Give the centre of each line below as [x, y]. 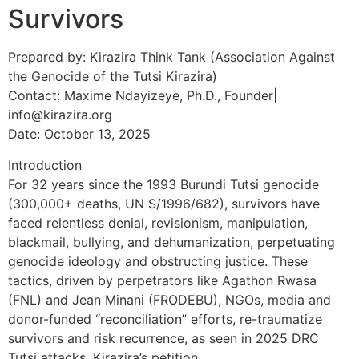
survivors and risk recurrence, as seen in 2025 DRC [163, 338]
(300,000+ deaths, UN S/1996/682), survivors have [164, 203]
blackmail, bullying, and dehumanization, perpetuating [171, 242]
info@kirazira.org [60, 115]
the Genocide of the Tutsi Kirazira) [113, 77]
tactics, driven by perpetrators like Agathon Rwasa [162, 280]
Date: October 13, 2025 [79, 134]
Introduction [45, 165]
